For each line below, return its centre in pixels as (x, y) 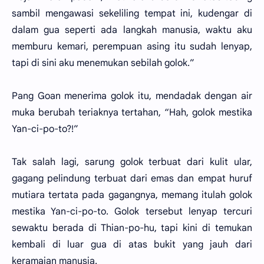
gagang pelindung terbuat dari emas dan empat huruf (132, 179)
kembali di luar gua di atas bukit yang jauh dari (132, 245)
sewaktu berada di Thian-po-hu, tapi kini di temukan (132, 228)
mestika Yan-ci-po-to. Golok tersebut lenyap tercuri (132, 212)
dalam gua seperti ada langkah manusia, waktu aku (132, 30)
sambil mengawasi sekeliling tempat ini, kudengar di (132, 14)
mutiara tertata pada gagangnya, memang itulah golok (132, 195)
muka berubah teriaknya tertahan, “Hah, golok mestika (132, 113)
